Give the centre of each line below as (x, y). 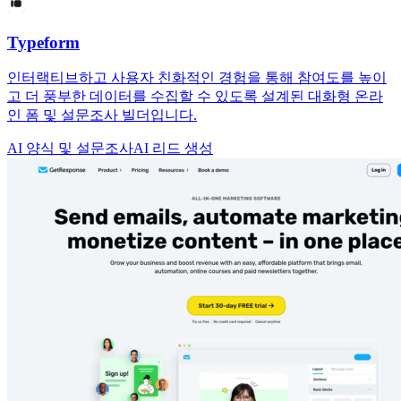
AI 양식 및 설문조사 (70, 149)
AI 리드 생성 (173, 149)
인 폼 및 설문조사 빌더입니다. (102, 115)
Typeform (43, 42)
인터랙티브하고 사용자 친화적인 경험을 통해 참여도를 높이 (197, 78)
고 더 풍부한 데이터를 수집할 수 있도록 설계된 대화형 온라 (195, 97)
